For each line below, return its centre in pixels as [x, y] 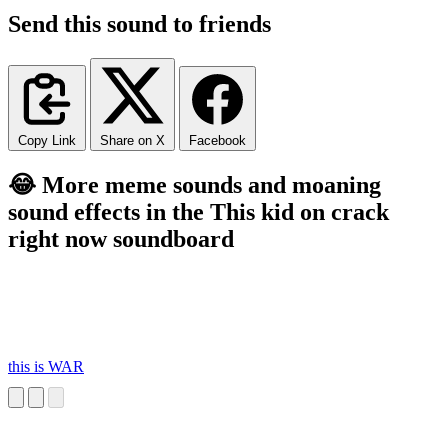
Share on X [132, 140]
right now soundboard [121, 238]
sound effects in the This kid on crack [198, 211]
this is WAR [46, 367]
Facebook [217, 140]
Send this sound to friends [139, 23]
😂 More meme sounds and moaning [194, 184]
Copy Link [47, 140]
